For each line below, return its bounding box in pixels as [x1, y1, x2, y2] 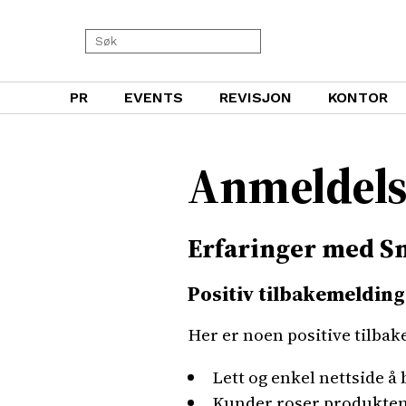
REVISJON [219, 89, 292, 106]
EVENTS [124, 89, 183, 106]
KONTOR [328, 89, 388, 106]
